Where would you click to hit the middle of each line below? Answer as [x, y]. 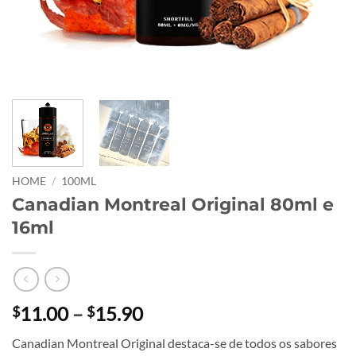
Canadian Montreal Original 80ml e [173, 204]
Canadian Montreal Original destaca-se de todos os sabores [174, 343]
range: [168, 332]
